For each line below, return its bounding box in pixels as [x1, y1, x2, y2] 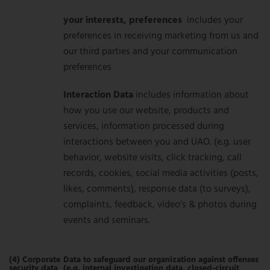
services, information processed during [63, 119, 224, 134]
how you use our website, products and [63, 103, 229, 119]
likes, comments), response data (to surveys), [63, 181, 251, 197]
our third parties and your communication [63, 44, 237, 60]
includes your [182, 13, 243, 28]
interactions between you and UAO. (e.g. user [63, 134, 251, 150]
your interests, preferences [63, 13, 182, 28]
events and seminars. [63, 213, 150, 228]
